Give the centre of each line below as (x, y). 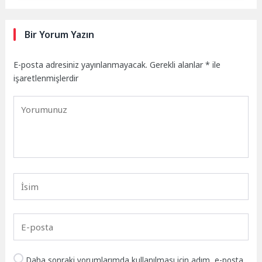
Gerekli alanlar (178, 64)
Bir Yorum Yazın (60, 34)
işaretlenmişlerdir (46, 78)
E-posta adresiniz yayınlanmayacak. (81, 64)
